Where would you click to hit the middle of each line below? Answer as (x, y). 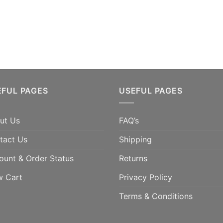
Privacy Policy (146, 177)
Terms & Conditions (156, 196)
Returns (133, 159)
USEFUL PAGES (151, 90)
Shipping (135, 140)
